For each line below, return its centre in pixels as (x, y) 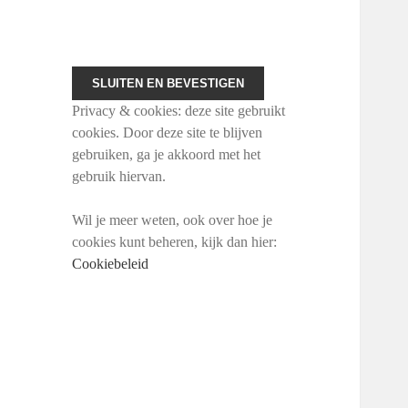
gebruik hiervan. (119, 177)
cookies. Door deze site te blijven (168, 133)
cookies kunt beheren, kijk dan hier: (175, 242)
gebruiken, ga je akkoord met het (167, 155)
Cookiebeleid (111, 264)
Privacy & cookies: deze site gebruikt (179, 111)
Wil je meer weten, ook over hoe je (173, 220)
